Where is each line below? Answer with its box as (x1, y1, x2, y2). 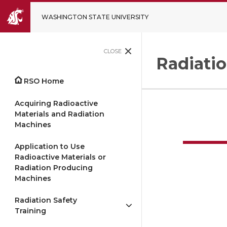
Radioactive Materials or (15, 152, 106, 162)
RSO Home (24, 77, 64, 86)
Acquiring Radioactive (15, 98, 98, 108)
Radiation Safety (15, 196, 77, 205)
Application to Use (15, 141, 85, 151)
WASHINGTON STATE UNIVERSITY (42, 13, 148, 21)
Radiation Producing (15, 163, 93, 172)
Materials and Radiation (15, 109, 104, 119)
